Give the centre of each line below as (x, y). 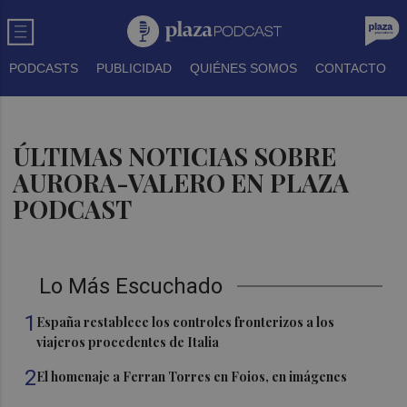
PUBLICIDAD (134, 68)
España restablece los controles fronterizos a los (186, 322)
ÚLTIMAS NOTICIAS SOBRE (175, 156)
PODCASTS (44, 68)
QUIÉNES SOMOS (243, 68)
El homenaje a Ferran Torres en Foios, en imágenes (192, 377)
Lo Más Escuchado (131, 286)
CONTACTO (351, 68)
